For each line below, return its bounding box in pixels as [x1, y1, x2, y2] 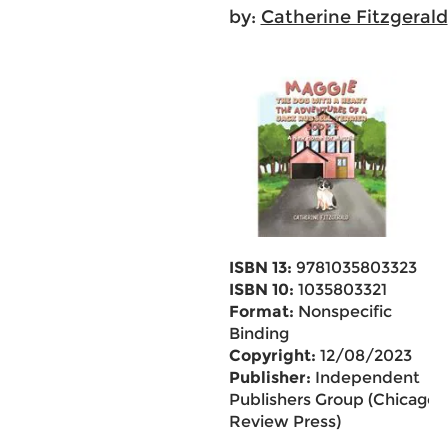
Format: [228, 302, 294, 321]
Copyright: [228, 346, 316, 365]
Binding [228, 324, 289, 343]
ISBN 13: [228, 258, 292, 277]
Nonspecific [293, 302, 392, 321]
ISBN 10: [228, 280, 294, 299]
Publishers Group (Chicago [228, 390, 437, 409]
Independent [310, 368, 420, 387]
